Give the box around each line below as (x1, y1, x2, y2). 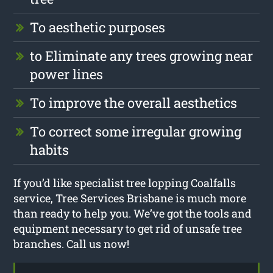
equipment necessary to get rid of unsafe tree (13, 221, 243, 236)
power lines (30, 65, 104, 83)
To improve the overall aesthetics (30, 93, 238, 112)
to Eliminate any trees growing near (30, 46, 253, 65)
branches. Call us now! (13, 236, 130, 251)
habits (30, 140, 69, 158)
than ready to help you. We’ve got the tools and (13, 205, 252, 221)
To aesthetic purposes (30, 18, 166, 36)
